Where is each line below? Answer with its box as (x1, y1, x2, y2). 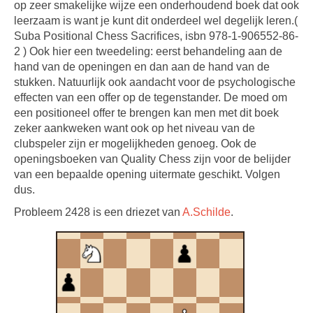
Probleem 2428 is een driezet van (14, 206, 182, 218)
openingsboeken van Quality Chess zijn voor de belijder (14, 153, 291, 165)
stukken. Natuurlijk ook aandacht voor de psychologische (14, 76, 296, 88)
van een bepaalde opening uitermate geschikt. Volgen (14, 168, 280, 180)
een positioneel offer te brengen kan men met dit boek (14, 107, 279, 119)
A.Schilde (182, 206, 231, 218)
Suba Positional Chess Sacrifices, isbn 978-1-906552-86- (14, 30, 298, 42)
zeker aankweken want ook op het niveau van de (14, 122, 255, 134)
